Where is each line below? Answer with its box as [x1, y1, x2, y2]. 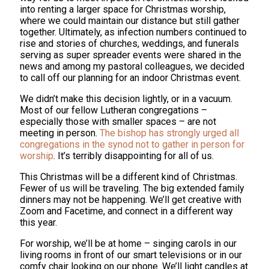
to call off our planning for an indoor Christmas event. [20, 71, 241, 83]
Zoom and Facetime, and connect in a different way [20, 205, 233, 217]
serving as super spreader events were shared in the [20, 49, 241, 61]
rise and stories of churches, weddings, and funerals [20, 37, 239, 49]
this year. [20, 216, 57, 228]
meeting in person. [20, 127, 100, 139]
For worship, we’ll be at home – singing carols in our [20, 237, 237, 249]
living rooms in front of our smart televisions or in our [20, 249, 242, 261]
